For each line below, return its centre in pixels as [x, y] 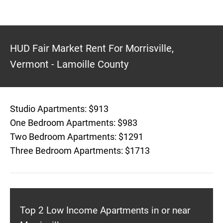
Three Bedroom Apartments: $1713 [80, 151]
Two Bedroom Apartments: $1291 [77, 137]
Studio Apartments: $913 [59, 109]
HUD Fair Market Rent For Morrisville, [92, 48]
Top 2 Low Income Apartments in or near [105, 210]
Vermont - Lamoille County [69, 64]
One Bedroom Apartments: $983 [74, 123]
